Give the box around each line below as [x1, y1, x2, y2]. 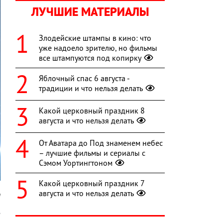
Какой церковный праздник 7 [39, 178, 144, 189]
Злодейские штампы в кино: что [39, 33, 151, 43]
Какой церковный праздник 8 [39, 106, 145, 116]
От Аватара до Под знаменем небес [39, 138, 163, 148]
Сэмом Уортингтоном [39, 158, 112, 168]
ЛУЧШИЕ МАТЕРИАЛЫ [31, 4, 149, 20]
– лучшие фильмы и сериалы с [39, 148, 145, 158]
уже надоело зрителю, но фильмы [39, 43, 157, 53]
